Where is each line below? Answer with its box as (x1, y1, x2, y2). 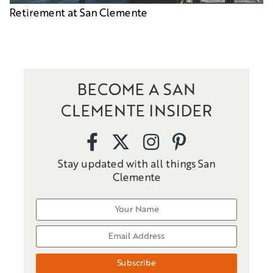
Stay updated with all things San (58, 159, 215, 170)
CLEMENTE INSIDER (61, 104, 212, 120)
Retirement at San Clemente (9, 8, 147, 19)
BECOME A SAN (77, 82, 196, 99)
